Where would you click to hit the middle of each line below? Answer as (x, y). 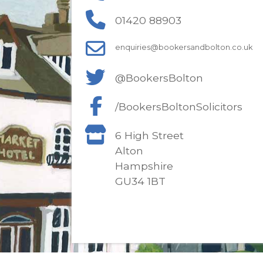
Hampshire (144, 166)
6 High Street (149, 135)
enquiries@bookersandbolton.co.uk (184, 47)
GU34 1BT (140, 181)
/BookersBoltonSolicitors (179, 107)
